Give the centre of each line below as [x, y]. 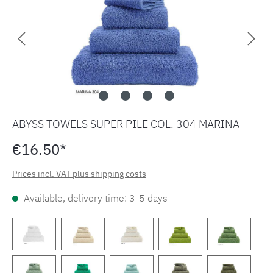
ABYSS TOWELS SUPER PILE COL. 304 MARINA [126, 124]
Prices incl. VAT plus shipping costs [79, 173]
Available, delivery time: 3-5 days [94, 198]
